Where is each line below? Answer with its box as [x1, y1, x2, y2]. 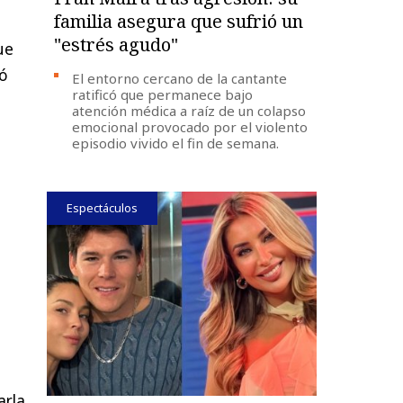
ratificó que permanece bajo [72, 85, 254, 103]
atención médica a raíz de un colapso [72, 101, 307, 120]
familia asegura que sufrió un [54, 8, 304, 33]
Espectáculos [67, 199, 139, 216]
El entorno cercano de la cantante [72, 68, 288, 87]
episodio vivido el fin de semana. [72, 133, 280, 152]
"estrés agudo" [54, 31, 179, 57]
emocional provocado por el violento [72, 117, 309, 136]
